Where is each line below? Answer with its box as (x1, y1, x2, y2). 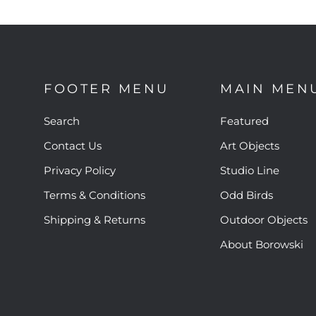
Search (44, 114, 80, 128)
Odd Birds (220, 188, 273, 202)
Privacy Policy (44, 164, 116, 177)
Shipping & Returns (44, 213, 145, 226)
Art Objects (220, 139, 279, 152)
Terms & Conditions (44, 188, 145, 202)
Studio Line (220, 164, 279, 177)
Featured (220, 114, 269, 128)
